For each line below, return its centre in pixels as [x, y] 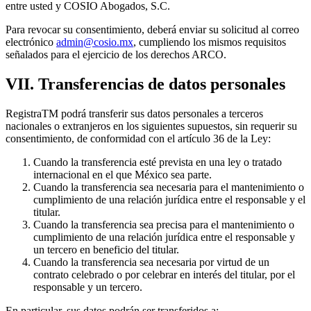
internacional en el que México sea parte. [123, 174]
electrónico [31, 42]
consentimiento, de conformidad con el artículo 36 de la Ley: [138, 138]
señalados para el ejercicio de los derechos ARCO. [116, 54]
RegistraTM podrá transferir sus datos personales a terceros [134, 113]
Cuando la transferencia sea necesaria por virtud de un [151, 262]
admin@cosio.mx [95, 42]
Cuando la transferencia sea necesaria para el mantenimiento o [169, 187]
